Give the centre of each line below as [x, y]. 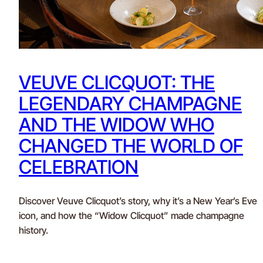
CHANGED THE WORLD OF [131, 146]
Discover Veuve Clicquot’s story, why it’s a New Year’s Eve [138, 200]
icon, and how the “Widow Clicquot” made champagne [131, 215]
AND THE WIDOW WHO [117, 125]
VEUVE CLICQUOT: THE [117, 83]
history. [33, 230]
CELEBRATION [79, 167]
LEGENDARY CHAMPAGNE [130, 104]
